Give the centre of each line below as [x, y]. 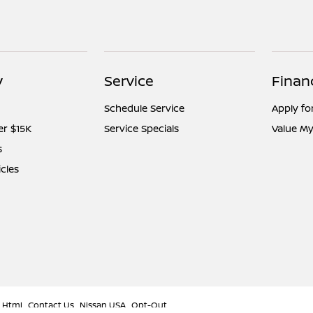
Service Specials [142, 128]
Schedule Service [145, 108]
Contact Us [51, 305]
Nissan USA [103, 305]
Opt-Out [150, 305]
